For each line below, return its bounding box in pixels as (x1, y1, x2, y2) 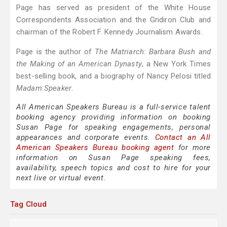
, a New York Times (141, 59, 211, 69)
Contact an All (155, 133, 211, 142)
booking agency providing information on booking (16, 112, 211, 122)
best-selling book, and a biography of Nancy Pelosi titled (16, 71, 211, 81)
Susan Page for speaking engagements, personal (16, 123, 211, 132)
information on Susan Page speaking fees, (16, 153, 211, 163)
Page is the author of (16, 47, 95, 57)
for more (174, 143, 211, 153)
